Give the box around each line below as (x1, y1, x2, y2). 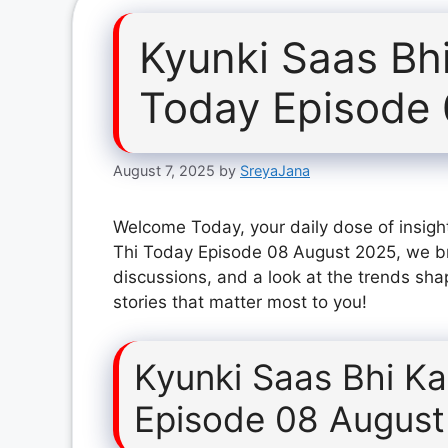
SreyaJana (240, 162, 310, 180)
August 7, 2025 (113, 162, 215, 180)
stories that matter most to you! (113, 292, 367, 313)
